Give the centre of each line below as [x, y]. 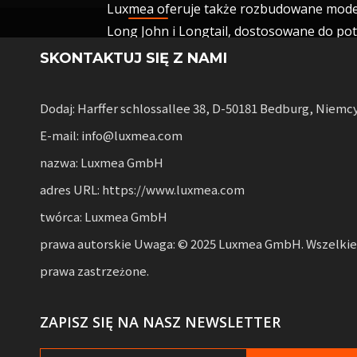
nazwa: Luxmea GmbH [102, 162]
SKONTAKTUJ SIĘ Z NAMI [133, 58]
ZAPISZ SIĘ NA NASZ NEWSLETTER [160, 322]
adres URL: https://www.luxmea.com [142, 189]
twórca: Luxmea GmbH [104, 216]
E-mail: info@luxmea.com [111, 135]
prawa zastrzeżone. [94, 270]
